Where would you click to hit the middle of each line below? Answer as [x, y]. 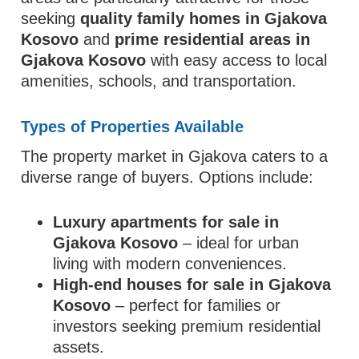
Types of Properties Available [133, 127]
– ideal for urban [239, 243]
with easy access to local [237, 60]
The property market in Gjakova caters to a [175, 156]
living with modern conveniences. [170, 264]
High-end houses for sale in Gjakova [192, 284]
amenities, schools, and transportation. [159, 81]
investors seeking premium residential [187, 326]
